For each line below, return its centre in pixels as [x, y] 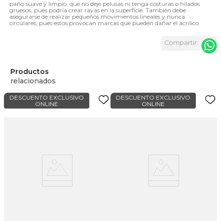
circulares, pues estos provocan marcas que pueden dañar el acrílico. [105, 23]
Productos [29, 71]
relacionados [33, 81]
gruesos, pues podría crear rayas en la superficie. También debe [98, 10]
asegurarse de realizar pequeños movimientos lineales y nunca [97, 16]
